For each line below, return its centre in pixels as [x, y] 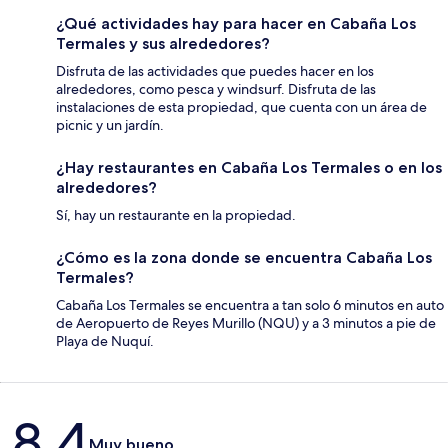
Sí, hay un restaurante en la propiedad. [176, 215]
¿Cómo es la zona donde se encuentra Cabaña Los [244, 258]
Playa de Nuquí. [105, 341]
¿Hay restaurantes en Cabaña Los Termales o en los [249, 168]
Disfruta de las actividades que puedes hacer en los [215, 71]
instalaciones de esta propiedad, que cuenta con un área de [241, 107]
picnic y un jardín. [110, 125]
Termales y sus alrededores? [163, 44]
